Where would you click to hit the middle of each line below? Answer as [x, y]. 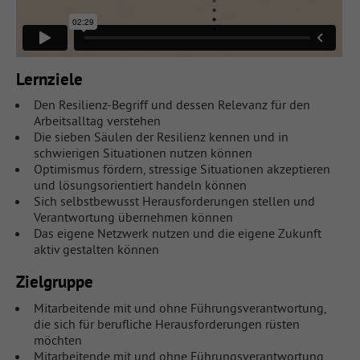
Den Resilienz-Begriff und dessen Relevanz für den [172, 105]
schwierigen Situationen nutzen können [143, 153]
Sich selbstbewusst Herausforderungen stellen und [174, 201]
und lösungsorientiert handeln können [140, 185]
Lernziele [49, 79]
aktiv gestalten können [96, 250]
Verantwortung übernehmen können [133, 217]
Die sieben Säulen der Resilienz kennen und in [161, 137]
